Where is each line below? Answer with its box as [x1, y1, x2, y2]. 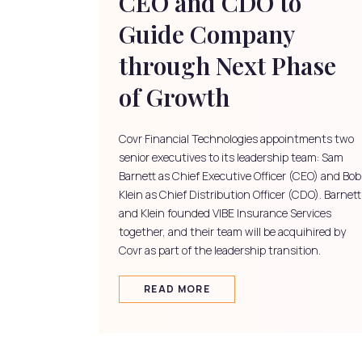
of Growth [119, 80, 229, 113]
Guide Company [119, 17, 294, 50]
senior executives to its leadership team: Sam [119, 149, 343, 165]
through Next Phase [119, 48, 336, 82]
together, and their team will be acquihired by [119, 223, 346, 239]
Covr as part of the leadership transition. [119, 242, 321, 258]
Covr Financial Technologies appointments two [119, 130, 354, 146]
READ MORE [144, 281, 210, 296]
